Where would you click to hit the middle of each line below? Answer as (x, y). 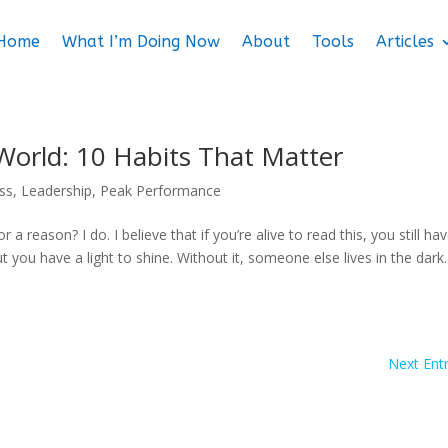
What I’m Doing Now (140, 41)
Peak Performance (161, 190)
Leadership (57, 190)
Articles (404, 41)
